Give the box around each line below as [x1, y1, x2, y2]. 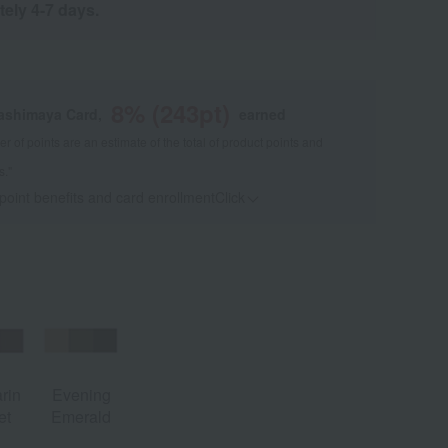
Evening [51, 382, 111, 406]
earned [238, 104, 286, 125]
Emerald [51, 404, 111, 428]
